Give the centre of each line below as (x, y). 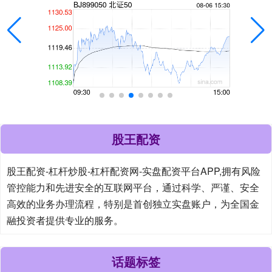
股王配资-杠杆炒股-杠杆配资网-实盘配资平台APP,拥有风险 (134, 171)
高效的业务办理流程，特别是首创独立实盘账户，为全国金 (133, 204)
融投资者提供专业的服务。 (65, 220)
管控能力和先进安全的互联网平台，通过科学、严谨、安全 (133, 188)
